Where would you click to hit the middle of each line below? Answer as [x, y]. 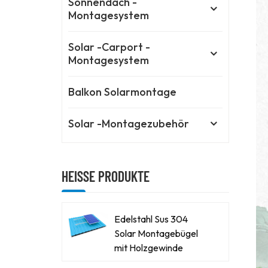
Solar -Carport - [109, 47]
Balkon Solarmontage [123, 92]
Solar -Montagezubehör [129, 124]
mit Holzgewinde [149, 247]
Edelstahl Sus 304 [151, 219]
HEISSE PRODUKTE [106, 176]
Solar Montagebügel [156, 233]
